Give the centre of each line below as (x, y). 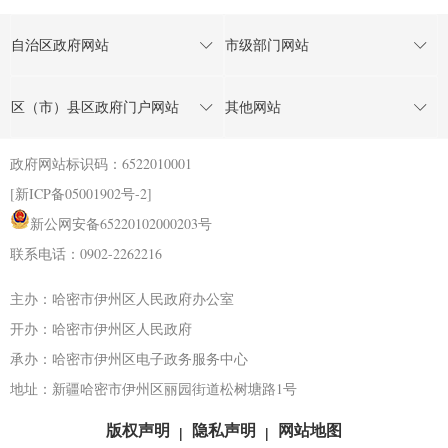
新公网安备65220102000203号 (121, 224)
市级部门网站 (267, 45)
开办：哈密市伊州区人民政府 (101, 329)
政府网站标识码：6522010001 (101, 164)
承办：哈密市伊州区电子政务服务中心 (129, 359)
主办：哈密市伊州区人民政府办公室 (122, 299)
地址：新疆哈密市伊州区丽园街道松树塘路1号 (153, 389)
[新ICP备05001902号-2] (81, 194)
